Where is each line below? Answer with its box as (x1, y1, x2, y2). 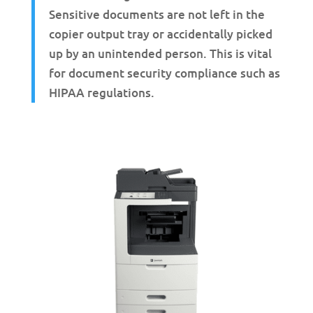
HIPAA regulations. (48, 85, 154, 101)
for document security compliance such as (48, 65, 280, 82)
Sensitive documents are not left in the (48, 6, 265, 23)
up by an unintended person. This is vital (48, 45, 272, 62)
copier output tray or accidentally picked (48, 26, 272, 43)
